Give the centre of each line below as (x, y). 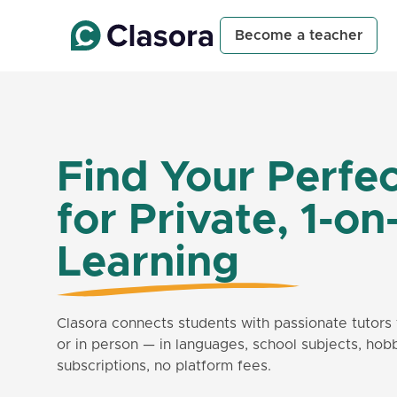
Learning (148, 263)
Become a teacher (299, 35)
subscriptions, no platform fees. (164, 366)
